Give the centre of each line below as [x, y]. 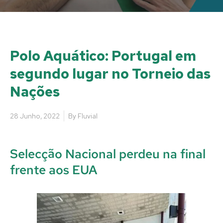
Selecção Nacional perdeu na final [108, 154]
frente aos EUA [54, 170]
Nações [35, 91]
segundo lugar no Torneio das [110, 73]
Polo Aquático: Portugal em [103, 56]
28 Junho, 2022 [35, 116]
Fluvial [88, 116]
